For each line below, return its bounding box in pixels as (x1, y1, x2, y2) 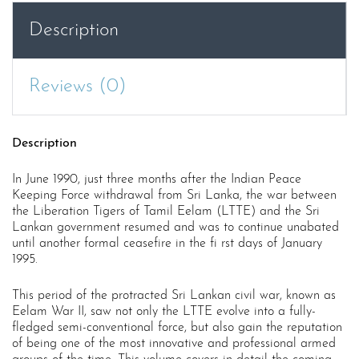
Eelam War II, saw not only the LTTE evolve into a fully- (12, 305, 316, 319)
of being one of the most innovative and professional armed (12, 337, 336, 351)
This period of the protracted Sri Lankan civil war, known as (12, 289, 336, 303)
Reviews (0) (29, 77, 127, 97)
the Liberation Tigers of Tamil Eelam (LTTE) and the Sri (12, 205, 320, 219)
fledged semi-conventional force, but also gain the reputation (12, 321, 342, 335)
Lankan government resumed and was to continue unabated (12, 221, 339, 235)
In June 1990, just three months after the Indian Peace (12, 173, 301, 187)
